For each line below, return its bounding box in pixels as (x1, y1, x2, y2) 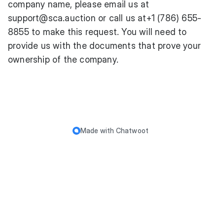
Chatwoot (115, 126, 149, 135)
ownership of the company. (8, 54, 118, 65)
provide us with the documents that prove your (8, 40, 201, 51)
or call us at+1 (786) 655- (95, 13, 202, 23)
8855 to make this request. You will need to (8, 27, 187, 37)
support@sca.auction (8, 13, 96, 23)
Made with (80, 126, 116, 135)
